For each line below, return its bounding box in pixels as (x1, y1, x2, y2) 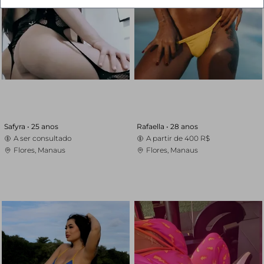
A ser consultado (14, 134, 72, 143)
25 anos (31, 122, 59, 131)
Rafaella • (136, 122, 170, 131)
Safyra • (4, 122, 32, 131)
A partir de (146, 134, 184, 143)
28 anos (170, 122, 198, 131)
